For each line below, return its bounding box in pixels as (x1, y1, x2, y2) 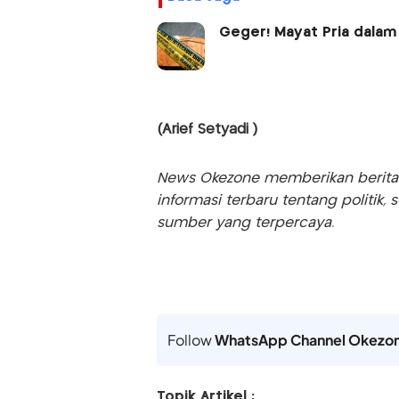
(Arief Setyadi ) (156, 122, 257, 136)
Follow (167, 330, 215, 349)
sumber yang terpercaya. (156, 216, 334, 230)
